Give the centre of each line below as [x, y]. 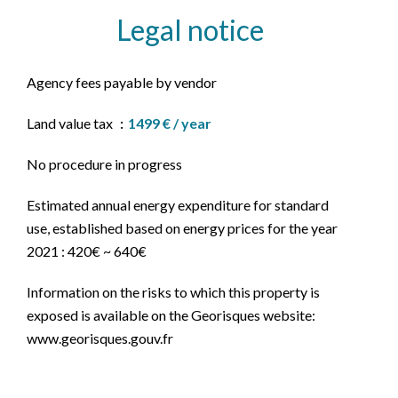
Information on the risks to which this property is [173, 292]
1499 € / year [170, 123]
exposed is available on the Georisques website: [171, 315]
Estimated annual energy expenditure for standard [178, 205]
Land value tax [71, 123]
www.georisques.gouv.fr [100, 338]
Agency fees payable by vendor [122, 82]
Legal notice [190, 30]
